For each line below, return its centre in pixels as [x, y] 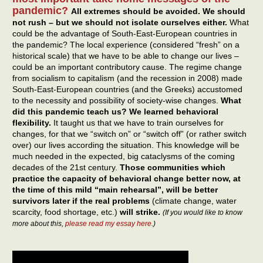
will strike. [140, 212]
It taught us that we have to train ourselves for [139, 123]
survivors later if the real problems [81, 201]
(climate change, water [193, 201]
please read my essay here [108, 224]
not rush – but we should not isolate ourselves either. [120, 23]
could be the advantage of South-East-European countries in [125, 34]
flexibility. [33, 123]
